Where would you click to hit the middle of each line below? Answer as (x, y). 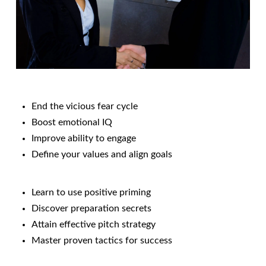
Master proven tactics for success (102, 241)
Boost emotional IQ (72, 123)
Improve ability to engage (84, 139)
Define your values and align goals (102, 155)
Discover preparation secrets (92, 209)
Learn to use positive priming (91, 193)
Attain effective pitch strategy (94, 225)
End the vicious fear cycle (85, 107)
